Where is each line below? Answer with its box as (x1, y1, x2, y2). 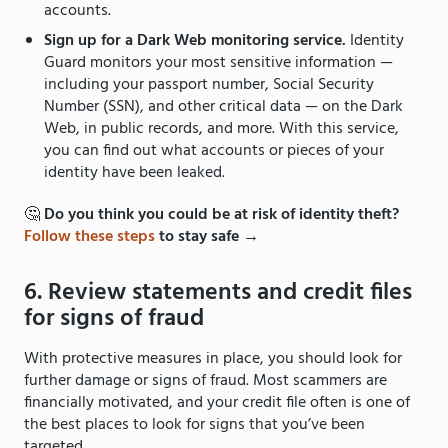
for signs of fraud (24, 300, 204, 339)
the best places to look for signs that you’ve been (24, 412, 365, 439)
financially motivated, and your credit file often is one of (24, 390, 410, 417)
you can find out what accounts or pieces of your (44, 138, 384, 165)
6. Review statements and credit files (24, 274, 412, 313)
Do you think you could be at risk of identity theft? (44, 202, 399, 229)
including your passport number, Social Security (44, 72, 374, 99)
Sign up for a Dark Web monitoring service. (44, 28, 350, 55)
